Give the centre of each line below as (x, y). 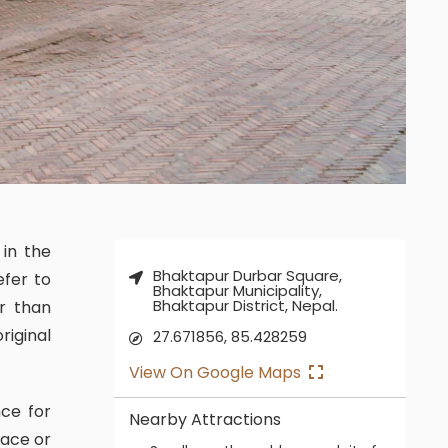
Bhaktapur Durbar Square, (247, 276)
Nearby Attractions (210, 420)
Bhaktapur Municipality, (237, 291)
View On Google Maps (222, 373)
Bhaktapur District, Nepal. (245, 306)
